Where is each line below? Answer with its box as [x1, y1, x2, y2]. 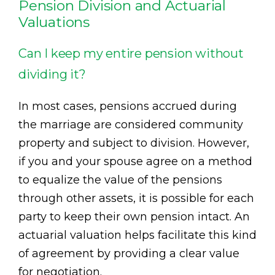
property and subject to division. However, [18, 136, 249, 150]
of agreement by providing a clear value [18, 246, 239, 260]
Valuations [18, 13, 90, 31]
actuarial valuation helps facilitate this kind [18, 228, 257, 242]
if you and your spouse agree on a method [18, 154, 252, 168]
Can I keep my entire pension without [18, 45, 244, 61]
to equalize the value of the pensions [18, 172, 222, 187]
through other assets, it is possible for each [18, 191, 254, 205]
